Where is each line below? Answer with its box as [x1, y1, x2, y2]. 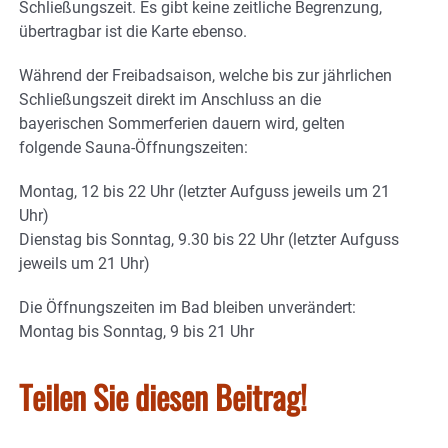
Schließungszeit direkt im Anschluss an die [19, 89, 321, 109]
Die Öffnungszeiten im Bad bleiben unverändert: [19, 297, 356, 317]
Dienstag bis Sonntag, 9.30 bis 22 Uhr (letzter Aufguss [19, 229, 399, 249]
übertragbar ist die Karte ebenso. [19, 21, 247, 41]
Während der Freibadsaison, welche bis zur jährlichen [19, 65, 392, 85]
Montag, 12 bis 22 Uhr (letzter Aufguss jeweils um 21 [19, 181, 390, 201]
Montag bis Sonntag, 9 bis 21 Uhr [19, 321, 254, 341]
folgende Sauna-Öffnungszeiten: [19, 137, 248, 157]
